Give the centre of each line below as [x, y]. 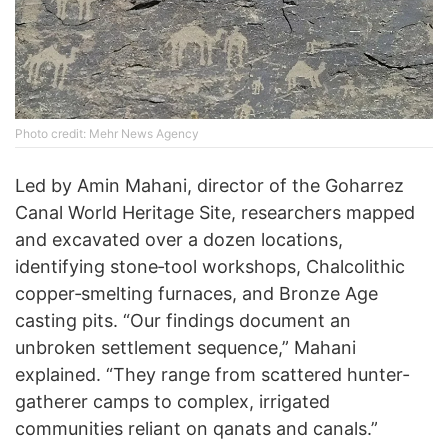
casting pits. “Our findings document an [183, 321]
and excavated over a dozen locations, [179, 240]
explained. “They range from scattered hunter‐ [212, 375]
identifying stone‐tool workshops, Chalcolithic [210, 267]
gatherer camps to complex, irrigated [172, 402]
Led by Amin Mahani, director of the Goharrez [209, 186]
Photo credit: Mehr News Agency [107, 134]
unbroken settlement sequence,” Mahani [185, 348]
